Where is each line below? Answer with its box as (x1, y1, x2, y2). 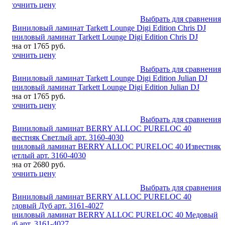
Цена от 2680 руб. (4, 160, 65, 169)
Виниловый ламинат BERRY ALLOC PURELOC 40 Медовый (4, 210, 218, 219)
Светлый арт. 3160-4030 (4, 151, 86, 160)
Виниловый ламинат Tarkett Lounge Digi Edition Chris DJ (4, 32, 198, 41)
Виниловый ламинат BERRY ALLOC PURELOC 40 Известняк (4, 142, 221, 151)
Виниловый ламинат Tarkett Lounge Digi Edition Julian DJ (4, 82, 199, 91)
